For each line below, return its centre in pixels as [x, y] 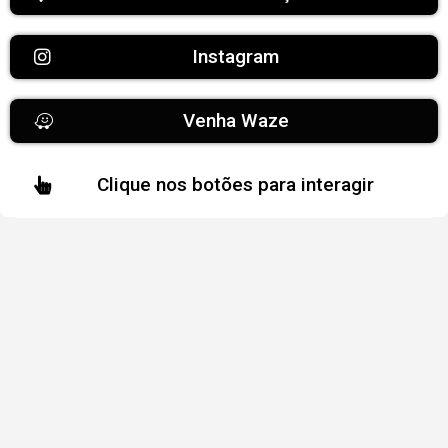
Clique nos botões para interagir [235, 184]
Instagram [235, 56]
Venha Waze [236, 120]
